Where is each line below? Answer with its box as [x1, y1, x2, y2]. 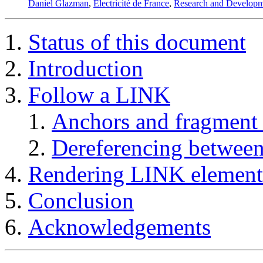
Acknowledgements [28, 214, 211, 240]
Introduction [28, 55, 143, 81]
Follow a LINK [28, 82, 170, 107]
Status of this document [28, 29, 246, 55]
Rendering [28, 161, 130, 187]
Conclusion [28, 187, 134, 213]
